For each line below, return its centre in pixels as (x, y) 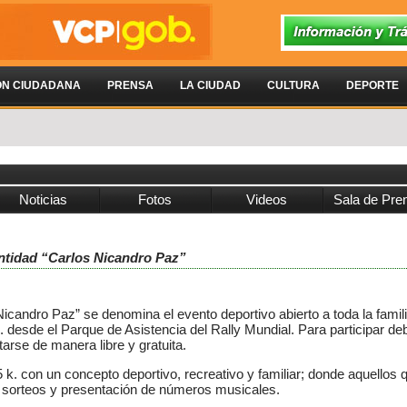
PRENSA (130, 85)
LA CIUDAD (210, 85)
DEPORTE (372, 85)
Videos (267, 199)
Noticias (43, 199)
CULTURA (293, 85)
